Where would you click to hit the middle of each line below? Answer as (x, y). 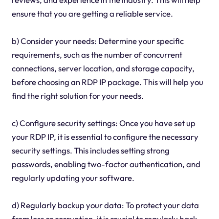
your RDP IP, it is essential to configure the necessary (105, 136)
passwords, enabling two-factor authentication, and (106, 164)
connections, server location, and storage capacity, (103, 68)
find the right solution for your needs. (77, 95)
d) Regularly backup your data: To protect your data (105, 205)
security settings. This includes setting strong (90, 150)
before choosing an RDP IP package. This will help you (107, 82)
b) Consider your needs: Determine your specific (98, 41)
